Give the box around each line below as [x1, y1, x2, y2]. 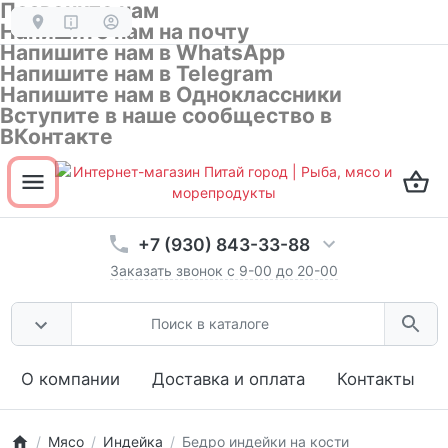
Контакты [337, 368, 415, 389]
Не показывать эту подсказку [85, 202, 265, 218]
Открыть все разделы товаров [69, 151, 253, 166]
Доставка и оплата [152, 368, 305, 389]
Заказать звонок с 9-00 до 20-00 [110, 261, 338, 279]
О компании [21, 368, 120, 389]
